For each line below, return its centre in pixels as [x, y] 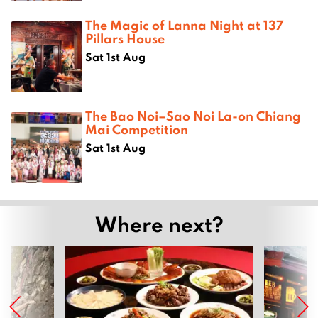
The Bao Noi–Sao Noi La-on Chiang [193, 116]
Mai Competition [137, 130]
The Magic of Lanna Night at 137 [185, 25]
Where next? [159, 224]
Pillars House [125, 39]
